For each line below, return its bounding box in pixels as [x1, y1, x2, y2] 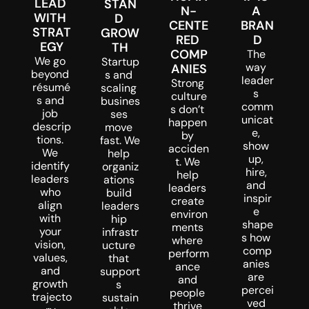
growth [32, 277, 68, 291]
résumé [32, 80, 71, 94]
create [170, 193, 204, 208]
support [100, 264, 141, 279]
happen [168, 114, 207, 130]
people [170, 285, 206, 300]
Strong [170, 75, 204, 90]
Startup [101, 54, 139, 69]
